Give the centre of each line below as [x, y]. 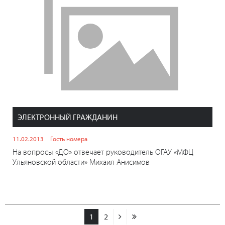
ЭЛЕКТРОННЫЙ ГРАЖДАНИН [68, 117]
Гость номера [69, 139]
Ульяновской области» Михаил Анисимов [81, 162]
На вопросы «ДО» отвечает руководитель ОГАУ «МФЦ [103, 152]
